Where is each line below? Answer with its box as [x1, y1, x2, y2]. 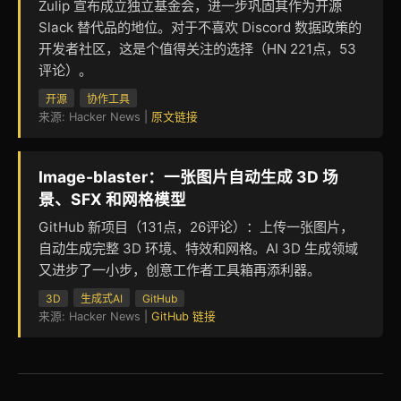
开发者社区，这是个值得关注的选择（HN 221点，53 [38, 39, 356, 57]
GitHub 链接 [151, 309, 216, 323]
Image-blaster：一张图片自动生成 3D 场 [38, 166, 338, 186]
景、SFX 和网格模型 [38, 189, 186, 209]
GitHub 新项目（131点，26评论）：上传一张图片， [38, 218, 354, 235]
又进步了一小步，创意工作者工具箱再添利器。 [38, 260, 320, 278]
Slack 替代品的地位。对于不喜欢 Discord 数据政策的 [38, 18, 362, 36]
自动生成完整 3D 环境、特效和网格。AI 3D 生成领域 [38, 239, 358, 257]
